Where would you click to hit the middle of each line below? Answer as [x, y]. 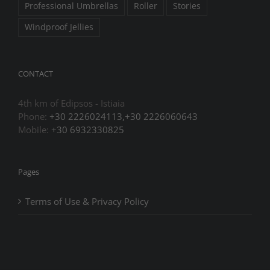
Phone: [34, 116]
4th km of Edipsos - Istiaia [71, 103]
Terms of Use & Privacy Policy [87, 201]
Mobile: [35, 129]
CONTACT [36, 73]
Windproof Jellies [59, 27]
